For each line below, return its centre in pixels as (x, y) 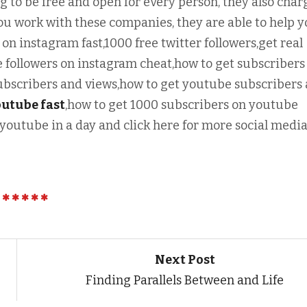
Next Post (185, 259)
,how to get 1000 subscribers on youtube (182, 105)
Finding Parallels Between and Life (185, 280)
